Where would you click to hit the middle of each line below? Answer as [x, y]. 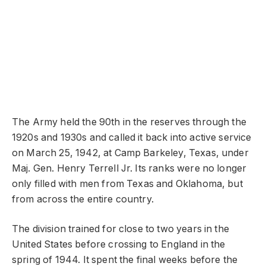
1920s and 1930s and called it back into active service [132, 137]
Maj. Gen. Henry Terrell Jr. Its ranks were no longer [129, 168]
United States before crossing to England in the [119, 245]
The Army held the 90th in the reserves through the [129, 122]
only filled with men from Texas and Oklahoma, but [127, 183]
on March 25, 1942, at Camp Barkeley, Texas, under [130, 153]
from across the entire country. [83, 199]
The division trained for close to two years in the [121, 229]
